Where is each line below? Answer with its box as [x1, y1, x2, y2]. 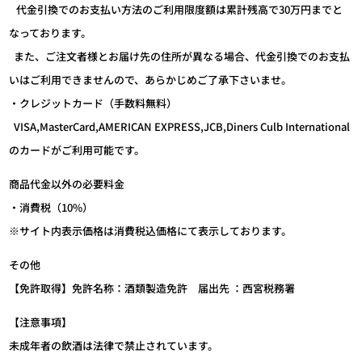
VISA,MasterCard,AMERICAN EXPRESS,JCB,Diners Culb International [9, 119, 351, 134]
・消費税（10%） [9, 200, 94, 215]
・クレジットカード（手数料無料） [9, 95, 178, 111]
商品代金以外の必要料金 [9, 176, 125, 192]
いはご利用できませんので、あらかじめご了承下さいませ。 [9, 72, 293, 87]
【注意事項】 [9, 314, 73, 330]
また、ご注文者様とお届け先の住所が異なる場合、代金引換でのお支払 [9, 48, 351, 64]
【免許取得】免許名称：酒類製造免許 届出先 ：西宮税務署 [9, 280, 296, 296]
